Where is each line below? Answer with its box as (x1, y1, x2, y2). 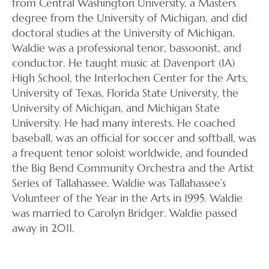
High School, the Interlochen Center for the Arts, (12, 70, 248, 85)
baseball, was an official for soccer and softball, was (12, 130, 256, 145)
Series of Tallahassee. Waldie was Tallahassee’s (12, 175, 226, 190)
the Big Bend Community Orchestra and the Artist (12, 160, 254, 175)
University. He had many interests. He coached (12, 115, 235, 130)
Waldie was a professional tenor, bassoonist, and (12, 40, 241, 55)
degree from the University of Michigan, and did (12, 10, 247, 25)
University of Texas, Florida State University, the (12, 85, 238, 100)
